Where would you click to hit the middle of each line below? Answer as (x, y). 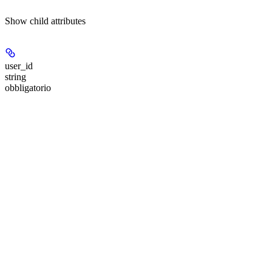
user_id (19, 66)
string (15, 76)
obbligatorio (28, 87)
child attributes (58, 21)
